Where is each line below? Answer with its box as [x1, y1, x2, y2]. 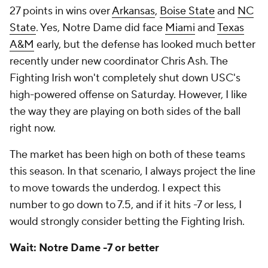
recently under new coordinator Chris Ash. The [10, 54, 228, 68]
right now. [10, 121, 58, 135]
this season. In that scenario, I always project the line [10, 165, 255, 178]
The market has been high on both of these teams [10, 148, 245, 162]
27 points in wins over [10, 4, 112, 18]
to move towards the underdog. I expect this [10, 181, 221, 195]
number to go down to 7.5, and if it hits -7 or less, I [10, 198, 242, 212]
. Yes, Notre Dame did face [36, 21, 165, 35]
